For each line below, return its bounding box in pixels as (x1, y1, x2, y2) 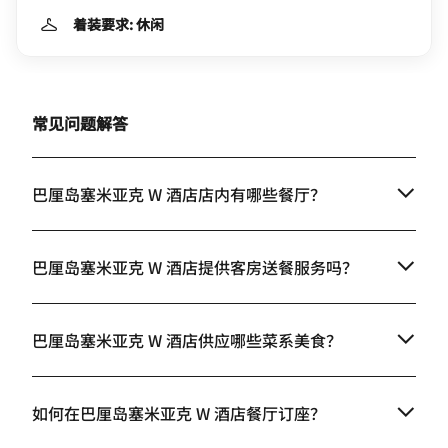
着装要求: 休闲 (73, 13, 164, 34)
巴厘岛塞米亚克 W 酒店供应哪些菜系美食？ (32, 327, 342, 352)
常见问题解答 (32, 110, 128, 135)
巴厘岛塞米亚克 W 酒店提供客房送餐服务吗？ (32, 254, 358, 279)
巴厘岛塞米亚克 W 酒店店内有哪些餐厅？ (32, 181, 326, 206)
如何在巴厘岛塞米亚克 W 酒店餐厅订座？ (32, 400, 326, 425)
